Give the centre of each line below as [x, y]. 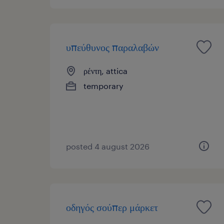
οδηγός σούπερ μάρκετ [112, 207]
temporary [103, 85]
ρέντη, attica [105, 70]
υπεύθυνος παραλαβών [112, 47]
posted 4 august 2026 [108, 146]
